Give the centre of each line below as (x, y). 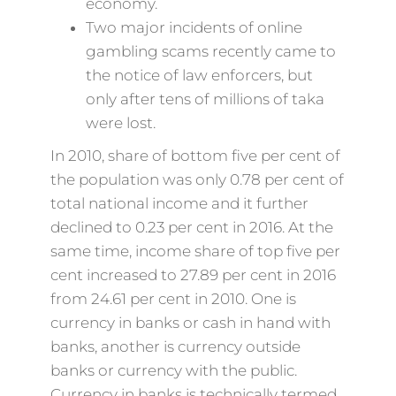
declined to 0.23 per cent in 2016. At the (191, 227)
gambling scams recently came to (210, 51)
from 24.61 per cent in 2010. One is (173, 299)
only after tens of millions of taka (205, 99)
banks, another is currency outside (175, 346)
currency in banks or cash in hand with (190, 323)
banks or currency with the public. (173, 370)
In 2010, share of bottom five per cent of (195, 156)
